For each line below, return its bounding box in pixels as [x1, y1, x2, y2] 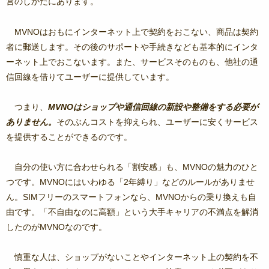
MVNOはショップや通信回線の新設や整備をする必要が [48, 101, 258, 112]
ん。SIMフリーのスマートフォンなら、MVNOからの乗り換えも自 [6, 192, 256, 202]
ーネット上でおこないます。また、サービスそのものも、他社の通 [6, 56, 258, 67]
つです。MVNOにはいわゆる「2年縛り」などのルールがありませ [6, 177, 255, 187]
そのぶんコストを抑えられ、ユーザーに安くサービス [56, 116, 258, 127]
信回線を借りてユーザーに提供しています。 [6, 71, 174, 82]
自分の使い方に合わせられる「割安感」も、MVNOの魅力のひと [14, 162, 258, 172]
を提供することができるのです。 [6, 131, 132, 142]
